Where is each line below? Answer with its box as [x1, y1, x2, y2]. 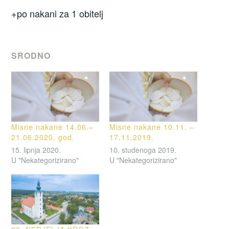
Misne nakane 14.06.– [11, 121, 94, 132]
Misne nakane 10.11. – [109, 121, 194, 132]
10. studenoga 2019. [109, 145, 176, 155]
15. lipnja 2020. [11, 145, 61, 155]
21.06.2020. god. [11, 131, 75, 142]
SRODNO [11, 49, 51, 61]
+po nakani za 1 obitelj [11, 7, 104, 20]
